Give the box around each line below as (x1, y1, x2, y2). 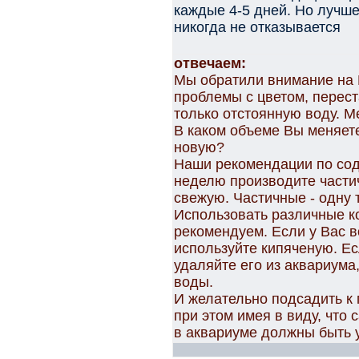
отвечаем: (174, 55, 246, 71)
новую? (174, 139, 224, 155)
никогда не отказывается (174, 19, 341, 35)
